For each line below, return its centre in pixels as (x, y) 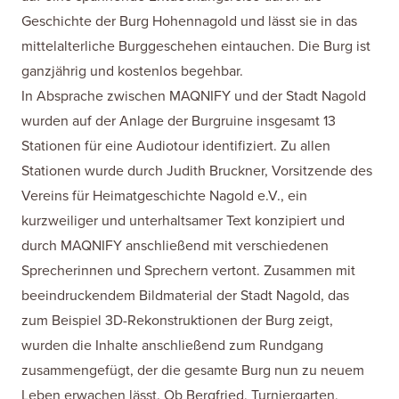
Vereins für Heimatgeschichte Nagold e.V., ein (164, 196)
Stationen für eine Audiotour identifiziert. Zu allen (176, 146)
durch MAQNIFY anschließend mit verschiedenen (175, 246)
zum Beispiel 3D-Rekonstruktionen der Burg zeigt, (177, 321)
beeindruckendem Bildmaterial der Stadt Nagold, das (185, 296)
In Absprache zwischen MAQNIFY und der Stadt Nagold (194, 96)
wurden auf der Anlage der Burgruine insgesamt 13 (179, 121)
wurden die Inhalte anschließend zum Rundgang (172, 346)
